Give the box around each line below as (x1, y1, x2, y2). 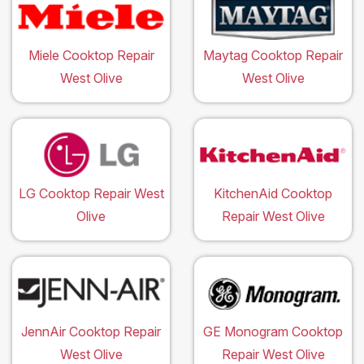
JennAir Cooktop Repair (21, 323, 161, 340)
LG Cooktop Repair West (18, 185, 164, 202)
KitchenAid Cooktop (214, 185, 332, 202)
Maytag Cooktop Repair (203, 47, 343, 64)
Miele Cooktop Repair (28, 47, 154, 64)
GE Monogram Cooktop (203, 323, 343, 340)
